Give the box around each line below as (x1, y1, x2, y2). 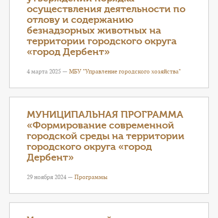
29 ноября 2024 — (27, 173, 74, 181)
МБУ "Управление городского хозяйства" (69, 68, 181, 75)
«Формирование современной (27, 120, 174, 131)
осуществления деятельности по (27, 3, 185, 15)
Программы (74, 173, 108, 181)
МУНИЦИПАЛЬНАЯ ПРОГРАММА (27, 109, 183, 120)
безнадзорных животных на (27, 25, 161, 36)
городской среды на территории (27, 130, 184, 142)
